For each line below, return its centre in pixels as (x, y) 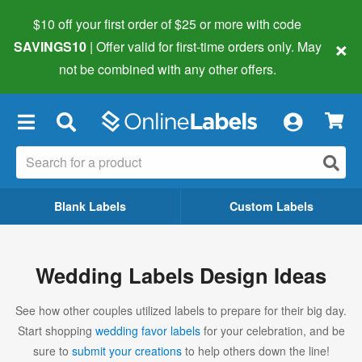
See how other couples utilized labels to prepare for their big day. (181, 310)
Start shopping (56, 330)
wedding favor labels (147, 330)
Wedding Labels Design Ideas (181, 275)
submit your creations (126, 350)
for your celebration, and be (272, 330)
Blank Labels (90, 206)
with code (272, 24)
